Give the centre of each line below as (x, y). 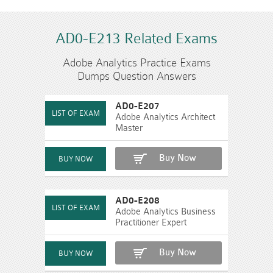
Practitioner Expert (151, 222)
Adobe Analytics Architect (165, 117)
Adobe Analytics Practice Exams (136, 62)
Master (129, 128)
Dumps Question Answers (136, 76)
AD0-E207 (137, 106)
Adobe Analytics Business (165, 211)
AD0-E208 (137, 200)
